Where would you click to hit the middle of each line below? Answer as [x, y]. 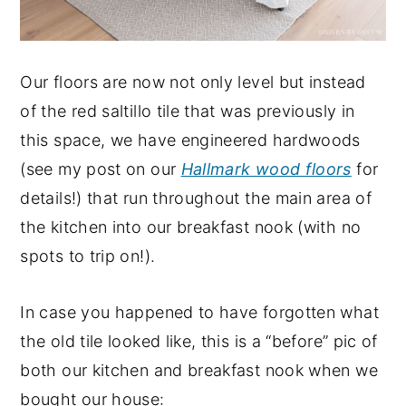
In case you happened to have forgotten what [199, 313]
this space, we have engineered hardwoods [190, 140]
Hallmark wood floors [266, 169]
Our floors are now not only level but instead [193, 82]
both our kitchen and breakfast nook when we [199, 371]
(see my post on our [101, 169]
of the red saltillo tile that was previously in [188, 111]
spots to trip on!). [88, 256]
